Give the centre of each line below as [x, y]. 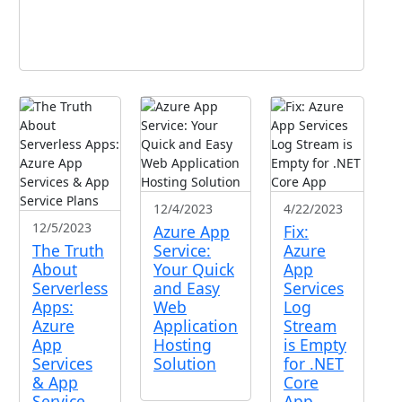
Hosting [183, 344]
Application [196, 325]
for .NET [314, 363]
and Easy [187, 288]
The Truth [68, 250]
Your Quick [194, 269]
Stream [310, 325]
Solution [185, 363]
